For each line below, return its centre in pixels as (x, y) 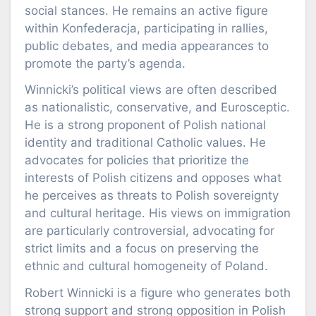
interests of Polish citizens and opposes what (153, 178)
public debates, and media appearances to (147, 45)
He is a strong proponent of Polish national (145, 125)
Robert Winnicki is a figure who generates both (158, 293)
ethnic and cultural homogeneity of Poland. (146, 266)
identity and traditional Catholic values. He (145, 143)
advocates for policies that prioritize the (137, 160)
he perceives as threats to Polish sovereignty (152, 196)
